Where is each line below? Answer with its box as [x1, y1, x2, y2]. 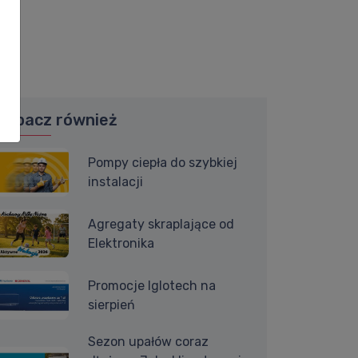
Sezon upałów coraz [87, 334, 209, 350]
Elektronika [87, 235, 154, 251]
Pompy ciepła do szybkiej [87, 154, 237, 170]
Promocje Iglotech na [87, 277, 216, 293]
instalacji [87, 173, 143, 189]
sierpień [87, 296, 135, 312]
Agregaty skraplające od [87, 216, 234, 232]
